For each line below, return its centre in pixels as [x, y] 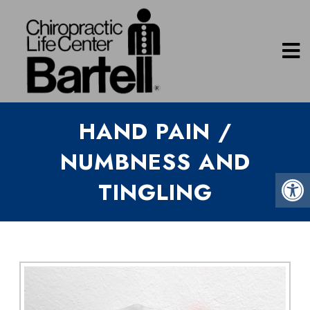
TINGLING [155, 192]
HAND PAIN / [155, 131]
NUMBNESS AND [155, 162]
